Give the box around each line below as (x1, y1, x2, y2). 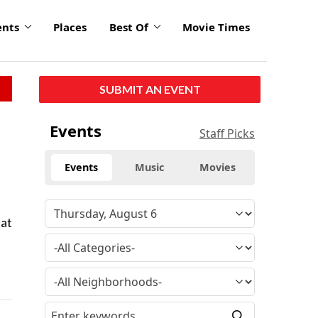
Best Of (109, 20, 148, 35)
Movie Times (182, 20, 250, 35)
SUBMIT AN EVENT (99, 82, 201, 96)
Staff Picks (199, 125, 255, 141)
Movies (199, 160, 236, 174)
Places (53, 20, 87, 35)
